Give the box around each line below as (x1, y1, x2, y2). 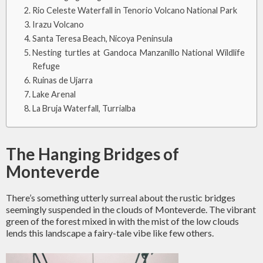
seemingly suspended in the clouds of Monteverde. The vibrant (6, 204, 256, 215)
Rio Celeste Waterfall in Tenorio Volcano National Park (32, 5, 237, 15)
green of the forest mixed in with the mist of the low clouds (6, 215, 239, 227)
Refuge (32, 61, 60, 71)
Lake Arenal (32, 89, 76, 99)
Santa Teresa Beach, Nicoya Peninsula (32, 33, 173, 43)
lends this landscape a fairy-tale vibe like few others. (6, 227, 214, 238)
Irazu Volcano (32, 19, 84, 29)
